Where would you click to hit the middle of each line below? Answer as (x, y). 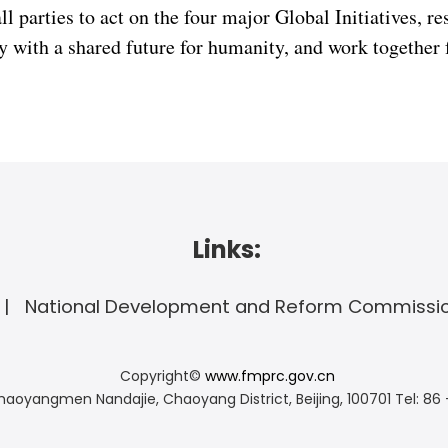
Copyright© (162, 376)
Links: (227, 249)
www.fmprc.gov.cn (269, 376)
